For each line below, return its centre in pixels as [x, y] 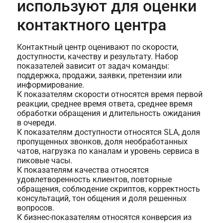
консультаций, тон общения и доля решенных [102, 199]
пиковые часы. [44, 161]
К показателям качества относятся [83, 170]
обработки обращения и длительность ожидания [109, 113]
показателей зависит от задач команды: [93, 66]
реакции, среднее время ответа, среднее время [105, 104]
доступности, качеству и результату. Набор [97, 57]
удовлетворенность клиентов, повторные [94, 180]
